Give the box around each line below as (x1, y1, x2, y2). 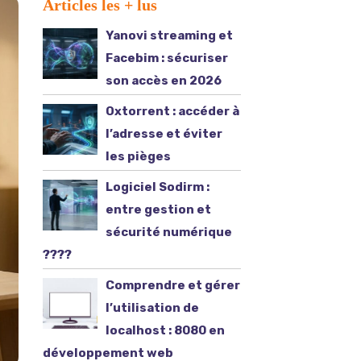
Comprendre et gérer (105, 278, 240, 293)
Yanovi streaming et (105, 28, 233, 43)
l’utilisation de (105, 301, 199, 315)
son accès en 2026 (105, 73, 222, 88)
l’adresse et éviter (105, 127, 222, 141)
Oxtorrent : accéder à (105, 104, 239, 118)
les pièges (105, 149, 171, 164)
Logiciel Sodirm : (105, 180, 210, 194)
